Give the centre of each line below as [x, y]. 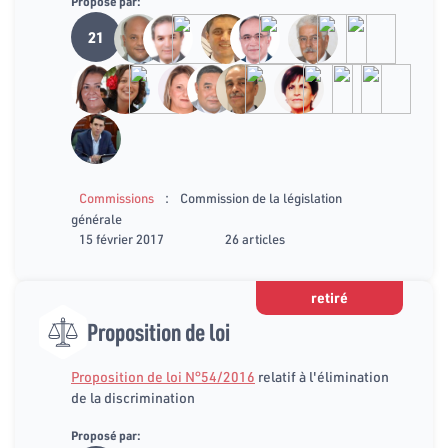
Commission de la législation [261, 198]
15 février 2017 [121, 239]
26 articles [255, 239]
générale [96, 219]
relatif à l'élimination [322, 377]
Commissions [116, 198]
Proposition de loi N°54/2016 [163, 377]
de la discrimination [133, 398]
